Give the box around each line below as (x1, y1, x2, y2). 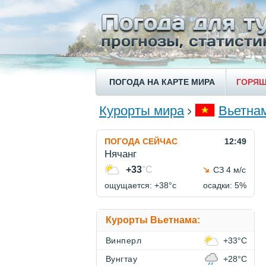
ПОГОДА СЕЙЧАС (104, 137, 178, 147)
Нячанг (104, 148, 137, 160)
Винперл (106, 236, 142, 246)
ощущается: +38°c (104, 180, 176, 191)
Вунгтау (106, 254, 138, 264)
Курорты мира (99, 103, 184, 119)
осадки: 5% (203, 180, 246, 191)
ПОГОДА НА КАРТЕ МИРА (109, 77, 215, 87)
